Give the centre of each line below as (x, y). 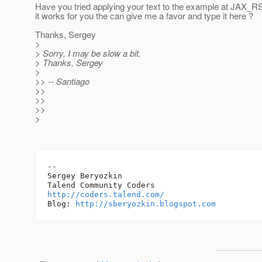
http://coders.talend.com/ (106, 195)
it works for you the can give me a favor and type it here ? (144, 16)
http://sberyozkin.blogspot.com (146, 204)
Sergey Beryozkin (85, 176)
